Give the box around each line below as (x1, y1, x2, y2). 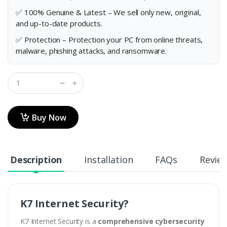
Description (10, 154, 62, 166)
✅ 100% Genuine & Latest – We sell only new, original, (16, 7, 201, 17)
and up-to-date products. (16, 18, 102, 28)
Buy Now (32, 111, 66, 123)
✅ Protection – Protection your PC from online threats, (16, 34, 203, 45)
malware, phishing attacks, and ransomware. (16, 45, 167, 56)
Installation (84, 154, 133, 166)
